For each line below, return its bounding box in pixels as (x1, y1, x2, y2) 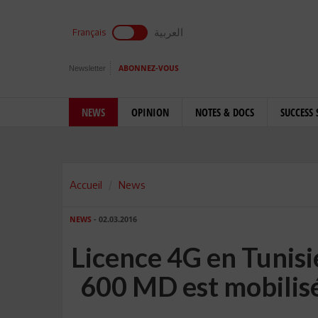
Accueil (70, 178, 102, 191)
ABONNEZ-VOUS (119, 64, 179, 73)
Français (72, 27, 106, 38)
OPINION (131, 105, 169, 119)
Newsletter (69, 64, 106, 72)
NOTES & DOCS (195, 105, 254, 119)
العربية (154, 26, 183, 38)
